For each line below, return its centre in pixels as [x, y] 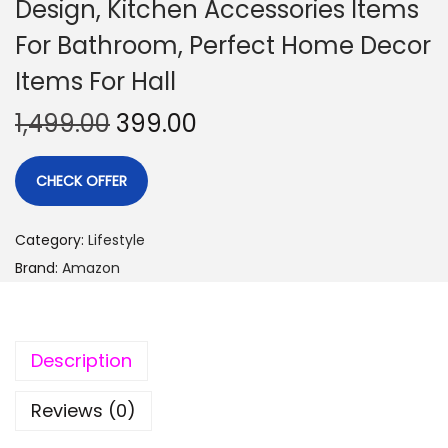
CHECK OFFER [81, 181]
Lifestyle [116, 240]
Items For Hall [95, 81]
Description [81, 360]
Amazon [91, 268]
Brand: [38, 268]
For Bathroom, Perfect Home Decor [223, 45]
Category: [51, 240]
